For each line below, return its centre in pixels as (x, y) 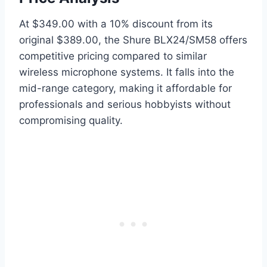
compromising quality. (71, 121)
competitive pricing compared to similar (113, 56)
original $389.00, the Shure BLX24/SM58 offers (133, 40)
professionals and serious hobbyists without (125, 105)
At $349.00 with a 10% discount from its (116, 24)
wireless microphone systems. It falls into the (127, 72)
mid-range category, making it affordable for (125, 89)
